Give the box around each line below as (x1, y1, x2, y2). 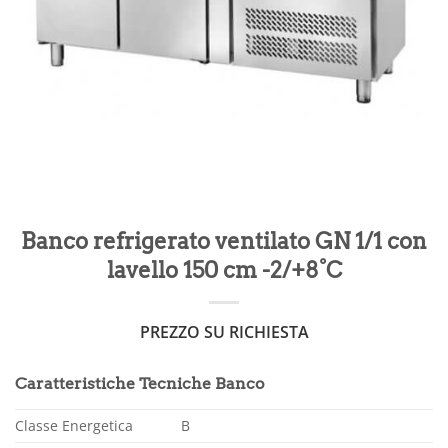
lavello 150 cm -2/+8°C (106, 256, 342, 285)
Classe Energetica (15, 415, 133, 435)
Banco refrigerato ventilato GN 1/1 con (21, 227, 427, 256)
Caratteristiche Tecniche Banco (15, 372, 265, 393)
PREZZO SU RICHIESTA (139, 321, 309, 344)
